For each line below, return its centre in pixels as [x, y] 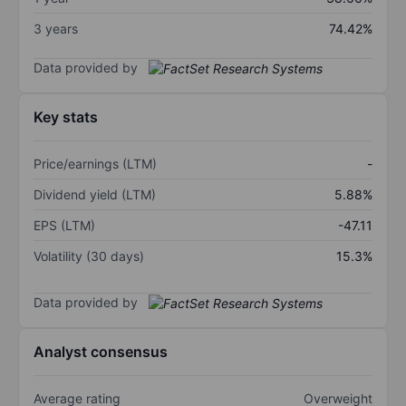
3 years [56, 28]
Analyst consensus [101, 352]
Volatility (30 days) [89, 256]
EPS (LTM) [64, 226]
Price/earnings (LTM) [95, 164]
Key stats [66, 117]
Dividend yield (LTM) [95, 195]
